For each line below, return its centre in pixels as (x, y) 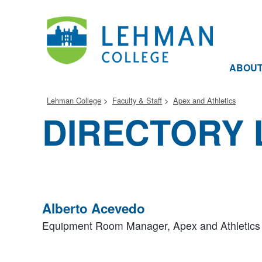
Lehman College (74, 100)
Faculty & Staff (137, 100)
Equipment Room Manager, (108, 225)
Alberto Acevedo (94, 208)
